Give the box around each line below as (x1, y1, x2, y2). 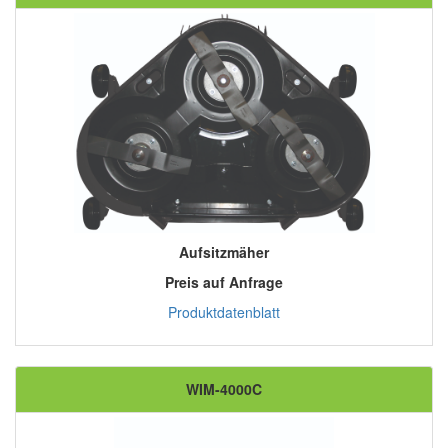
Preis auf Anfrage (165, 272, 283, 293)
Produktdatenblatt (168, 302, 280, 323)
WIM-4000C (186, 379, 262, 400)
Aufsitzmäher (179, 242, 269, 263)
